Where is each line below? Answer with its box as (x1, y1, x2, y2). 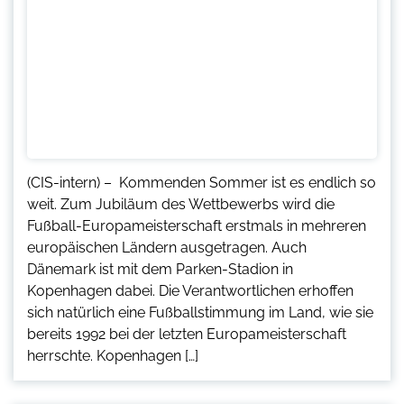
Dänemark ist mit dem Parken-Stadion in (27, 260, 293, 278)
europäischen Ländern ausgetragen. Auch (27, 238, 307, 256)
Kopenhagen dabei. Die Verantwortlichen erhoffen (27, 281, 353, 299)
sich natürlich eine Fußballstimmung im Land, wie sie (27, 303, 373, 321)
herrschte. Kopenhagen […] (27, 346, 198, 364)
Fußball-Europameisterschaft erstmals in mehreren (27, 216, 366, 234)
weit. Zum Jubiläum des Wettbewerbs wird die (27, 195, 335, 213)
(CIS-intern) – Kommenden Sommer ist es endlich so (27, 173, 376, 191)
